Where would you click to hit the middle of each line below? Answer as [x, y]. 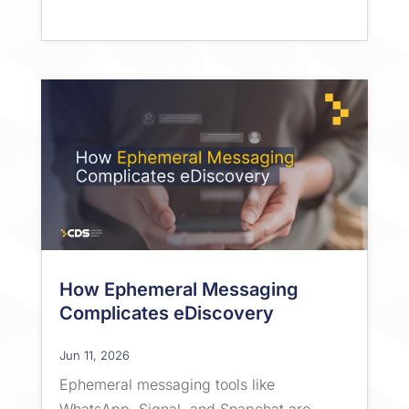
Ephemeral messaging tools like [167, 385]
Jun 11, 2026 [94, 356]
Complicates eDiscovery [166, 314]
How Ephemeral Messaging [178, 290]
